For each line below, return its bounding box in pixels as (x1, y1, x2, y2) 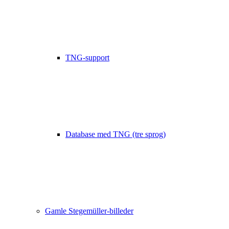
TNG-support (65, 53, 109, 62)
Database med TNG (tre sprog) (65, 130, 166, 139)
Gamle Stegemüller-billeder (45, 207, 133, 215)
